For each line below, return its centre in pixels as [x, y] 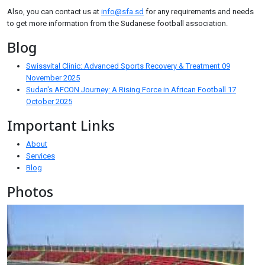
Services [41, 156]
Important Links [61, 125]
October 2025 [49, 101]
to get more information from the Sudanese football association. [117, 23]
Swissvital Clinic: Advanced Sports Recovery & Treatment [124, 66]
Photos [30, 192]
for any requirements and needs [199, 12]
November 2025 [53, 78]
